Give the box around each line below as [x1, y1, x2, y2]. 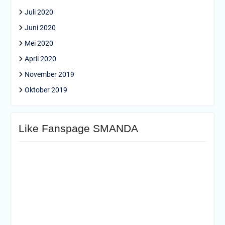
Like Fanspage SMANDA [18, 123, 138, 135]
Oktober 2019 [24, 86, 67, 94]
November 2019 [24, 70, 74, 79]
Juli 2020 [24, 8, 53, 17]
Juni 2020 [24, 24, 56, 32]
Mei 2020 [24, 39, 53, 48]
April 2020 [24, 55, 56, 63]
